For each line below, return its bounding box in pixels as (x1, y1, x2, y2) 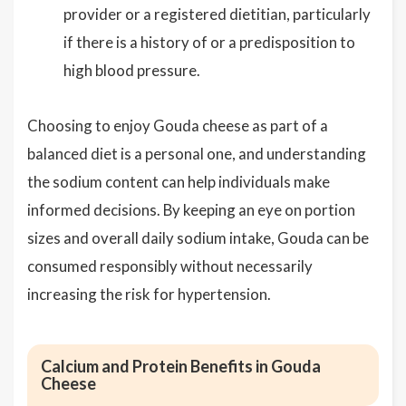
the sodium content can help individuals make (27, 172, 330, 191)
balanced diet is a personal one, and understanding (27, 144, 366, 163)
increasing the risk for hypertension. (27, 285, 271, 304)
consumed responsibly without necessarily (27, 256, 313, 275)
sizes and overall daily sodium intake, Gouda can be (27, 228, 369, 247)
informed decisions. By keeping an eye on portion (27, 200, 355, 219)
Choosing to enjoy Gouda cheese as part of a (27, 116, 328, 135)
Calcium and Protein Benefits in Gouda (41, 356, 321, 376)
